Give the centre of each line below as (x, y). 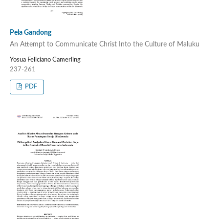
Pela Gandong (30, 33)
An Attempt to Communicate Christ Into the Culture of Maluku (104, 44)
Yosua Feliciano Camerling (45, 60)
